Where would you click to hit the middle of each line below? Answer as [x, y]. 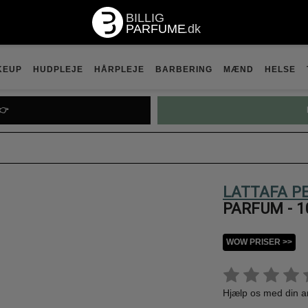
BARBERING [184, 69]
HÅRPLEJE [119, 69]
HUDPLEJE [58, 69]
